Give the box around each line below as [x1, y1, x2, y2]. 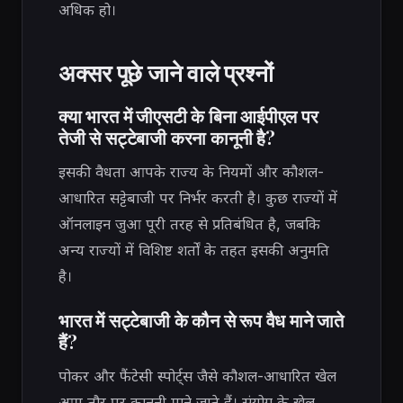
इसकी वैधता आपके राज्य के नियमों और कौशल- [58, 163, 324, 182]
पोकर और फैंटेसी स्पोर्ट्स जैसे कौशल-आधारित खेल [58, 367, 336, 386]
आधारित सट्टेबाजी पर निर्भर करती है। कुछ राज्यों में [58, 189, 337, 208]
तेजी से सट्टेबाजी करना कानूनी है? [58, 125, 275, 150]
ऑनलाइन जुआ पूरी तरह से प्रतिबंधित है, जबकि [58, 215, 320, 234]
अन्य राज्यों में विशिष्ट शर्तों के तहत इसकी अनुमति [58, 241, 329, 260]
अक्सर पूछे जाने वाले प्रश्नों [58, 57, 273, 88]
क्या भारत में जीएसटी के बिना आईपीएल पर [58, 103, 318, 129]
